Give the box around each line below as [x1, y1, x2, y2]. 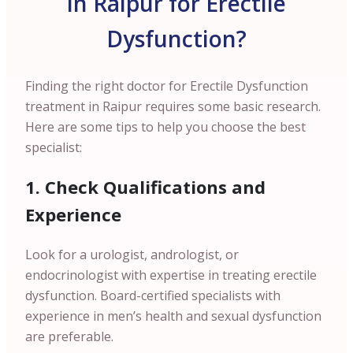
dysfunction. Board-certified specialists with [25, 287, 281, 304]
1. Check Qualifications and [25, 175, 266, 199]
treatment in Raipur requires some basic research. [25, 98, 321, 115]
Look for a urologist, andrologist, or [25, 246, 239, 263]
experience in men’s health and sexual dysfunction [25, 307, 321, 325]
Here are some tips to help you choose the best [25, 118, 306, 136]
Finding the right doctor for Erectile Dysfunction [25, 77, 308, 95]
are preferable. [25, 328, 113, 345]
